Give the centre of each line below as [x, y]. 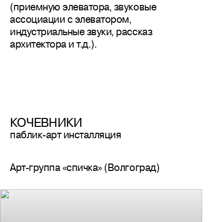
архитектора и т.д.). [54, 44]
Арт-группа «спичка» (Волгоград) [85, 167]
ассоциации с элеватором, [71, 19]
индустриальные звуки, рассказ [81, 31]
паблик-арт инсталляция [66, 135]
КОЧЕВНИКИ [46, 122]
